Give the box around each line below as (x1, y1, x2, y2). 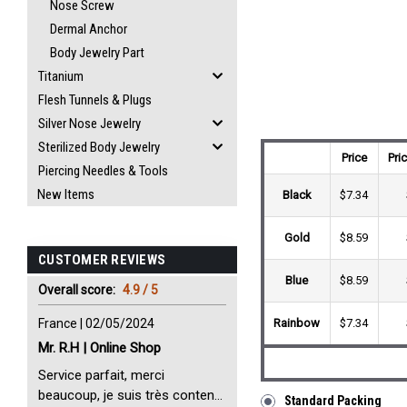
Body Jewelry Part (50, 45, 144, 61)
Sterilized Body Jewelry (38, 139, 160, 155)
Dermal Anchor (50, 21, 127, 37)
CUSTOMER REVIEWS (38, 252, 165, 268)
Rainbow (273, 316, 321, 331)
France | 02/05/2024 (38, 316, 154, 331)
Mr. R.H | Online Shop (38, 340, 161, 356)
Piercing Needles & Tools (38, 163, 168, 179)
